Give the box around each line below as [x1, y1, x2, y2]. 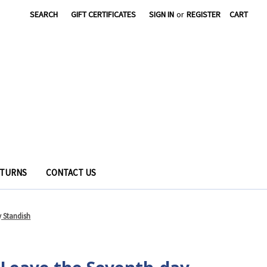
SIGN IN [149, 9, 175, 20]
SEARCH [30, 9, 58, 20]
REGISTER [187, 9, 221, 20]
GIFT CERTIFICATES [71, 9, 136, 20]
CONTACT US [45, 166, 96, 178]
